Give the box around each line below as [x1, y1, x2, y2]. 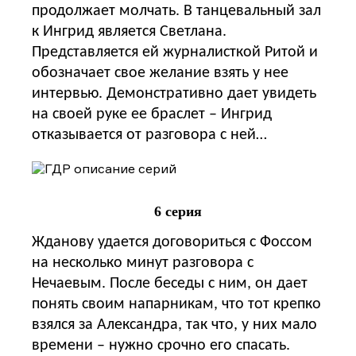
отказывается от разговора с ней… [32, 126, 267, 143]
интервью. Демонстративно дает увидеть [32, 85, 316, 102]
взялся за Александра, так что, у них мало [32, 316, 317, 333]
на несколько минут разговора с [32, 254, 253, 271]
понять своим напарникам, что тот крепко [32, 296, 321, 312]
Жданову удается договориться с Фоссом [32, 234, 312, 250]
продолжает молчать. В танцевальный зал [32, 2, 321, 19]
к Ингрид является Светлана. [32, 23, 226, 40]
